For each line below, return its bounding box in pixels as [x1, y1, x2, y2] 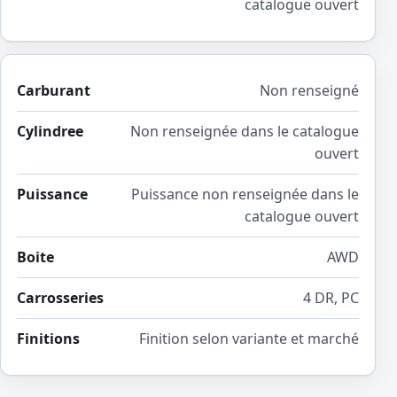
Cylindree [17, 121, 83, 142]
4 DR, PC [303, 288, 359, 308]
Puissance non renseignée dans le [131, 184, 359, 205]
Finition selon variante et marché [139, 329, 359, 349]
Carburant [17, 81, 90, 101]
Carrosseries [17, 288, 104, 308]
